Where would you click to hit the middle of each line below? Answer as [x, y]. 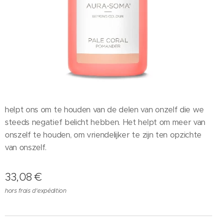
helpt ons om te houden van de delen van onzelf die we [105, 110]
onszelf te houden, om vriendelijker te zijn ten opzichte [103, 135]
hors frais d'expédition [36, 191]
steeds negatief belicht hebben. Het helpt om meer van [105, 122]
